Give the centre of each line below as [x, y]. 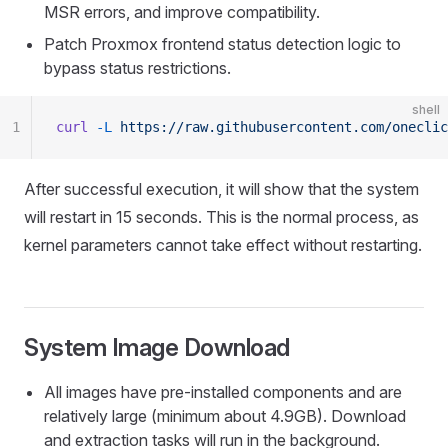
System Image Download [157, 347]
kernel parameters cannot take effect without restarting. [223, 245]
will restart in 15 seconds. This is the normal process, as [221, 217]
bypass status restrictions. [137, 68]
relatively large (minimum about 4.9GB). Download [225, 416]
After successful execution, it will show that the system [221, 189]
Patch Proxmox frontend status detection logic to [222, 44]
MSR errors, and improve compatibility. [182, 12]
